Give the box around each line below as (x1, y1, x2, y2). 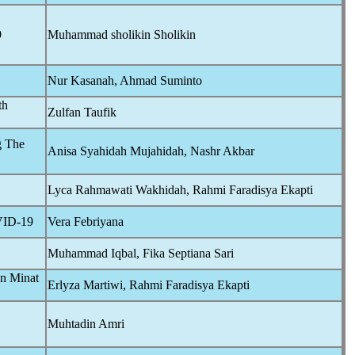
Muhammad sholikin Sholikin (48, 28, 196, 41)
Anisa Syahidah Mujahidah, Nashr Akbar (48, 144, 254, 158)
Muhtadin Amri (48, 317, 124, 330)
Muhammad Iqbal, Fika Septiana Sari (48, 246, 234, 260)
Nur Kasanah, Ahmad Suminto (48, 74, 202, 87)
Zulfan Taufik (48, 105, 116, 119)
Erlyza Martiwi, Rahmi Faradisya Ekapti (48, 278, 250, 292)
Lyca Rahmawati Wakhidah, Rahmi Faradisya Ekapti (48, 183, 313, 197)
